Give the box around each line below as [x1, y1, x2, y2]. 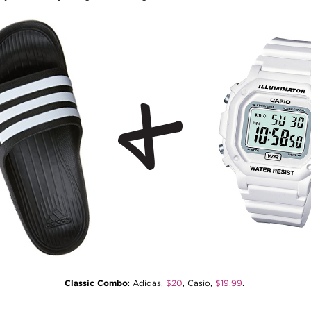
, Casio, [182, 278, 215, 288]
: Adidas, [127, 278, 166, 288]
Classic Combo [64, 278, 128, 288]
